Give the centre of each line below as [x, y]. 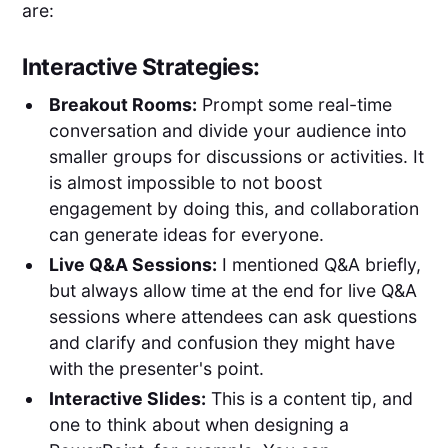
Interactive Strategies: [141, 66]
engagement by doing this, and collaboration [233, 209]
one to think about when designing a [198, 424]
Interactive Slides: [127, 398]
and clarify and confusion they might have [221, 342]
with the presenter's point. [156, 368]
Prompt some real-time [294, 105]
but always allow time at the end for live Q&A [232, 290]
